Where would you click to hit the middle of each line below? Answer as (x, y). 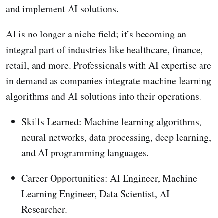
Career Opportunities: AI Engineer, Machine (109, 178)
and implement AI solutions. (62, 8)
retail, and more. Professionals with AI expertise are (109, 65)
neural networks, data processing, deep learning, (116, 137)
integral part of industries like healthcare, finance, (104, 49)
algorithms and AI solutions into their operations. (104, 96)
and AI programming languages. (85, 152)
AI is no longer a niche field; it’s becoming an (96, 34)
